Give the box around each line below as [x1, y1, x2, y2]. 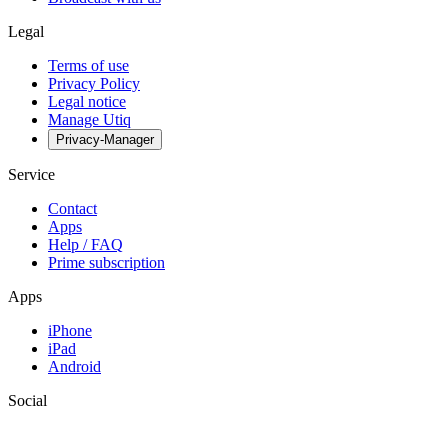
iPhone [48, 322, 92, 340]
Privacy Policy [48, 75, 140, 93]
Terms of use [48, 57, 129, 75]
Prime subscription [48, 254, 165, 272]
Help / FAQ [48, 236, 123, 254]
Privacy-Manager [56, 132, 154, 148]
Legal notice [48, 93, 126, 111]
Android [48, 358, 101, 376]
